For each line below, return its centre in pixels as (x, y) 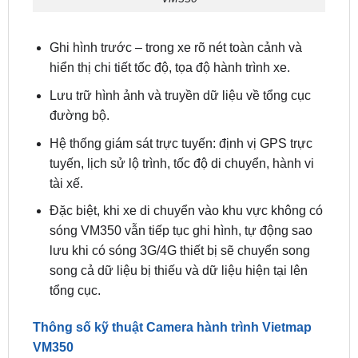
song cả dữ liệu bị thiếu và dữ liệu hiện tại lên (178, 229)
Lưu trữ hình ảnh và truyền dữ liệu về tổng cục (180, 54)
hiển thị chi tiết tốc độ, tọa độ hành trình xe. (169, 26)
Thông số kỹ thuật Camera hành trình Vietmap (172, 285)
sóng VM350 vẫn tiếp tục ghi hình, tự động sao (181, 189)
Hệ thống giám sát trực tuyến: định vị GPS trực (181, 101)
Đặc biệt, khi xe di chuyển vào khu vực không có (186, 169)
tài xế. (66, 141)
